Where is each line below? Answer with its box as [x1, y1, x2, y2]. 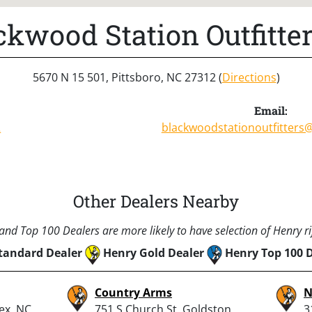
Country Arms [95, 284, 172, 300]
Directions [221, 69, 276, 85]
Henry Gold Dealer [102, 244, 204, 260]
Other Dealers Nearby [73, 189, 239, 212]
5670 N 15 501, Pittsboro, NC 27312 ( [32, 69, 222, 85]
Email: [254, 102, 288, 118]
